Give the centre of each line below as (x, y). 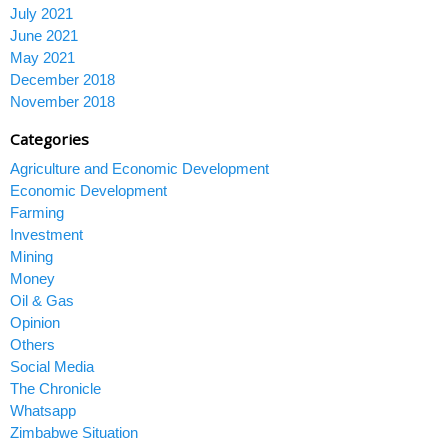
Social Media (52, 366)
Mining (31, 256)
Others (32, 344)
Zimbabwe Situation (74, 432)
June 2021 (44, 35)
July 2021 (41, 13)
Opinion (35, 322)
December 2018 (62, 79)
